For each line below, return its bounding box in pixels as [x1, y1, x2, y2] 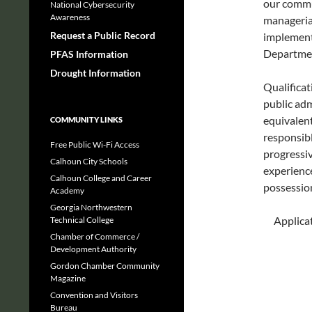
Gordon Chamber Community [50, 260, 159, 271]
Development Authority [50, 244, 136, 254]
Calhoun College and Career [50, 173, 152, 183]
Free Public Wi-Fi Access [50, 139, 139, 150]
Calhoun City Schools [50, 156, 127, 166]
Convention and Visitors [50, 290, 138, 300]
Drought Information [50, 67, 141, 79]
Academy [50, 185, 84, 196]
